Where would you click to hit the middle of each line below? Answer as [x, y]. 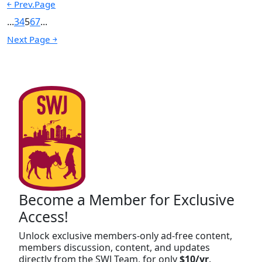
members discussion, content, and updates [114, 247]
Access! [44, 216]
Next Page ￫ [32, 39]
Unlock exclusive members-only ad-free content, [125, 235]
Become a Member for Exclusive [127, 199]
